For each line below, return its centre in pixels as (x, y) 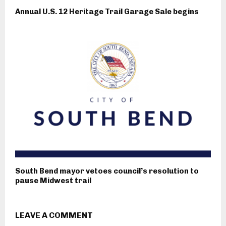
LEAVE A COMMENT (54, 215)
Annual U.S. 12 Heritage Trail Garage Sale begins (107, 11)
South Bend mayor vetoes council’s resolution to (107, 171)
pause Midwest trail (53, 180)
